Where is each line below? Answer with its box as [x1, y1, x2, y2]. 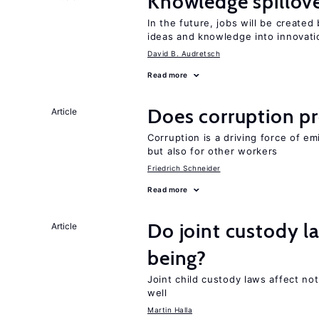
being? [147, 246, 207, 270]
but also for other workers [147, 145, 278, 157]
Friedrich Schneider [147, 164, 221, 172]
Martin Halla [147, 305, 192, 314]
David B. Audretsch [147, 49, 220, 58]
